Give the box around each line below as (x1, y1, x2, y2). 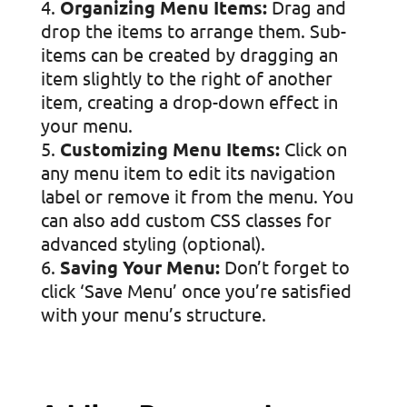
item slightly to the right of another (40, 66, 333, 89)
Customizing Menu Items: (59, 137, 280, 161)
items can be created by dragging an (40, 43, 338, 65)
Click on (279, 137, 347, 160)
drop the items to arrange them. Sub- (40, 19, 346, 42)
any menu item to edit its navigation (40, 161, 335, 184)
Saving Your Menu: (59, 255, 220, 279)
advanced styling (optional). (40, 232, 265, 254)
